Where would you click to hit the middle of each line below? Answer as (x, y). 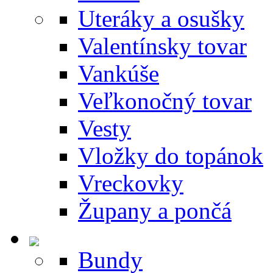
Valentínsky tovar (162, 46)
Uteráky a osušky (161, 19)
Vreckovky (131, 183)
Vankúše (119, 74)
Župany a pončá (155, 211)
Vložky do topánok (171, 156)
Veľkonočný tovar (165, 101)
